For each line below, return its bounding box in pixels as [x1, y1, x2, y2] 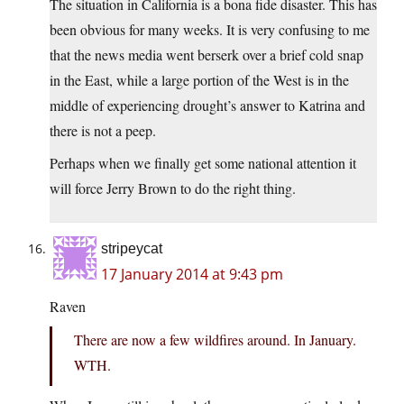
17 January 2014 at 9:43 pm [101, 264, 283, 285]
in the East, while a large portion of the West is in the [50, 70, 349, 90]
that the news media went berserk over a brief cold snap [50, 45, 363, 65]
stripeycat [101, 241, 162, 257]
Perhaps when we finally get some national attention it [50, 153, 356, 173]
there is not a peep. [50, 121, 156, 141]
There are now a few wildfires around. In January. [74, 330, 356, 350]
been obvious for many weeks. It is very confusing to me [50, 20, 370, 40]
